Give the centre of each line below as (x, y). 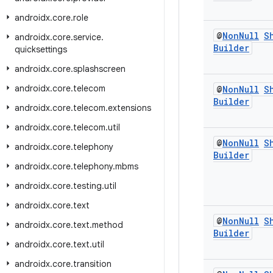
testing (87, 186)
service (87, 37)
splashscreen (99, 69)
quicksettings (41, 49)
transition (92, 264)
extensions (129, 108)
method (108, 225)
